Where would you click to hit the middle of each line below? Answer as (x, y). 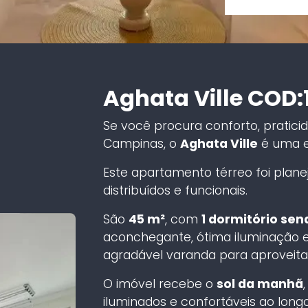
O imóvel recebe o (159, 284)
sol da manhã (260, 284)
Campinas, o (141, 143)
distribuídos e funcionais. (177, 190)
